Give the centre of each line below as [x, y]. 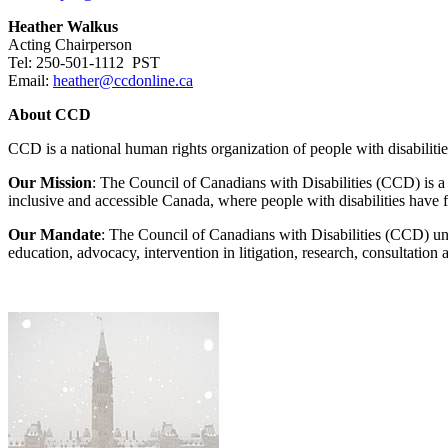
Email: [30, 80]
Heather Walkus [63, 26]
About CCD [49, 114]
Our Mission [50, 182]
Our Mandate [54, 234]
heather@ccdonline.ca [123, 80]
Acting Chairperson [70, 44]
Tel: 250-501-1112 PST [84, 62]
